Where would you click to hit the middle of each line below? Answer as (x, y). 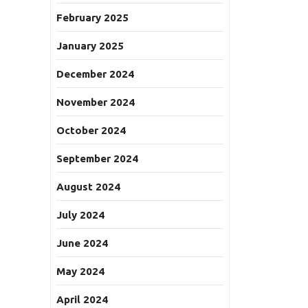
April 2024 (82, 299)
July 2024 (80, 215)
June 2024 (82, 243)
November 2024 (96, 102)
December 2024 (95, 74)
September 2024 (97, 158)
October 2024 (91, 130)
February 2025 (92, 18)
